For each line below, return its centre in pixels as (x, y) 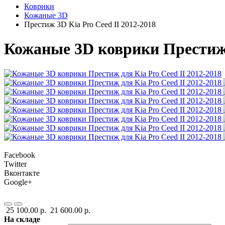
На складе (22, 219)
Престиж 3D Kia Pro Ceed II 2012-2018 (90, 24)
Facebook (20, 155)
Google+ (18, 182)
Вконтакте (22, 173)
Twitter (15, 164)
